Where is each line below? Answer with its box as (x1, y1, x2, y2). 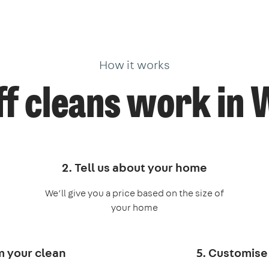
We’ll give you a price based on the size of (44, 186, 225, 199)
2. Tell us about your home (62, 159, 207, 175)
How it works (99, 56, 170, 73)
